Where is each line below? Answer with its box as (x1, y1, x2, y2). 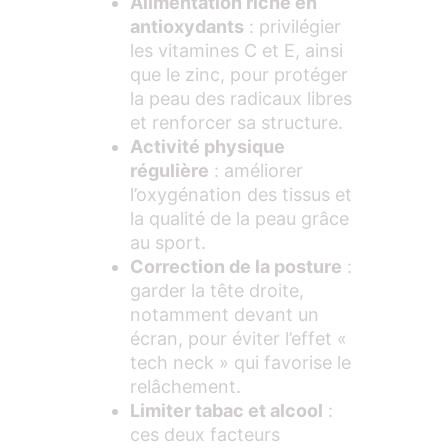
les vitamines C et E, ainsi (130, 40, 343, 62)
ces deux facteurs (130, 424, 280, 446)
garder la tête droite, (130, 280, 304, 302)
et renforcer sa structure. (130, 112, 343, 134)
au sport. (130, 232, 206, 254)
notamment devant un (130, 304, 319, 326)
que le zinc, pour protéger (130, 64, 348, 86)
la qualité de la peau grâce (130, 208, 349, 230)
